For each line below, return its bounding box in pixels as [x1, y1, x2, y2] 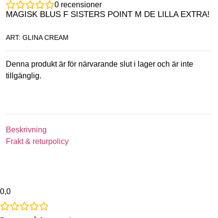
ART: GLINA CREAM [6, 33, 69, 41]
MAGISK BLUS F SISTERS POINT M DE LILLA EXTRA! [6, 10, 210, 19]
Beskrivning [6, 126, 47, 134]
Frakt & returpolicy [6, 137, 69, 146]
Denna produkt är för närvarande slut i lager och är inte [6, 59, 193, 68]
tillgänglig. [6, 71, 41, 80]
